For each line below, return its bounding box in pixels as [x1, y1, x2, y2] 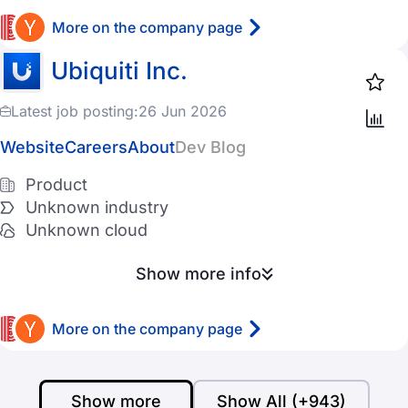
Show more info [135, 264, 261, 283]
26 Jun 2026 [138, 102, 227, 120]
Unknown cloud [25, 220, 148, 240]
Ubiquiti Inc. [51, 56, 188, 85]
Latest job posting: [11, 102, 138, 120]
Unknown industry [25, 198, 168, 217]
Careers [65, 138, 127, 157]
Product [25, 175, 87, 194]
